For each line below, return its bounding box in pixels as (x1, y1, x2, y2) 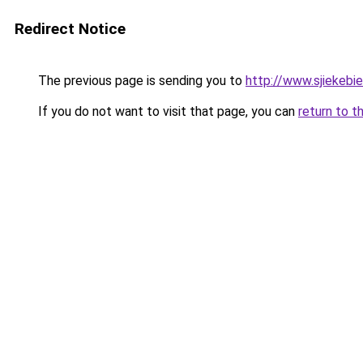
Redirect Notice (15, 19, 126, 38)
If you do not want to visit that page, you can (35, 104, 298, 119)
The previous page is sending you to (35, 73, 246, 88)
